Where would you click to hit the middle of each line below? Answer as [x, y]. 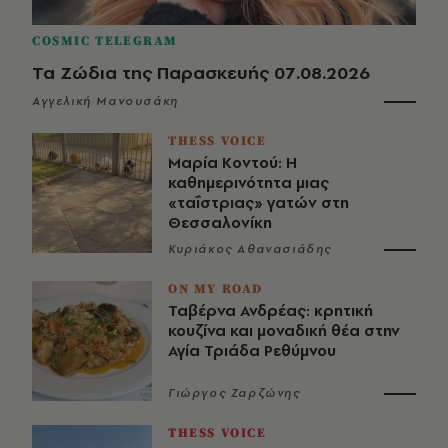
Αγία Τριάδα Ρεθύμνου [252, 350]
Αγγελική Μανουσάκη [105, 100]
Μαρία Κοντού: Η [232, 162]
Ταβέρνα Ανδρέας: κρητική [270, 310]
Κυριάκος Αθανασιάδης [250, 248]
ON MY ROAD [215, 288]
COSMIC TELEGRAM [105, 40]
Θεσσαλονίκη [220, 222]
